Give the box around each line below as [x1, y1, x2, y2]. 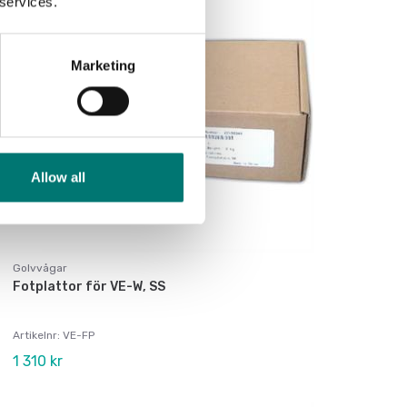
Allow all [30, 169, 85, 185]
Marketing [71, 57, 135, 74]
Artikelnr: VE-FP [13, 329, 94, 342]
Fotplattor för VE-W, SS [13, 279, 165, 295]
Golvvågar [13, 262, 67, 275]
